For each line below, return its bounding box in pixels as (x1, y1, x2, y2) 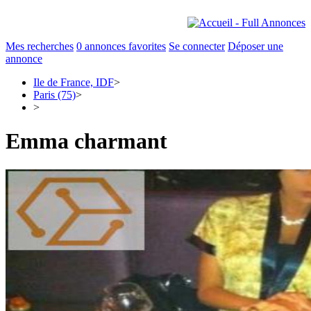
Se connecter (169, 40, 225, 52)
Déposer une (228, 40, 283, 52)
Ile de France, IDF (33, 76, 114, 88)
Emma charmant (6, 128, 167, 154)
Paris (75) (33, 89, 76, 101)
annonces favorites (82, 40, 166, 52)
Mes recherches (6, 40, 74, 52)
